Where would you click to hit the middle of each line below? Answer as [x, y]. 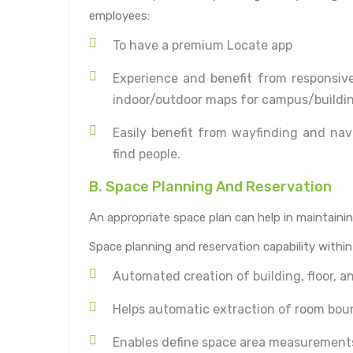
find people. [147, 154]
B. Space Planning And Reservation [210, 186]
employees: [119, 15]
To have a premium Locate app [203, 45]
